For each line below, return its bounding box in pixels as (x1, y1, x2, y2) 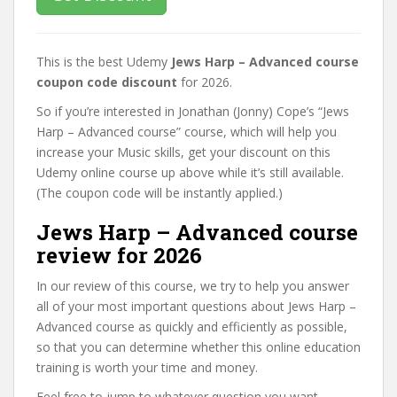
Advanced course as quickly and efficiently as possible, (36, 317, 347, 335)
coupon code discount (36, 73, 177, 90)
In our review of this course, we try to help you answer (36, 276, 349, 294)
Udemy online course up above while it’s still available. (36, 163, 344, 181)
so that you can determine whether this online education (36, 338, 361, 355)
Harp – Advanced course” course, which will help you (36, 122, 337, 140)
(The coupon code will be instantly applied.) (36, 183, 283, 201)
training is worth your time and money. (36, 358, 258, 376)
